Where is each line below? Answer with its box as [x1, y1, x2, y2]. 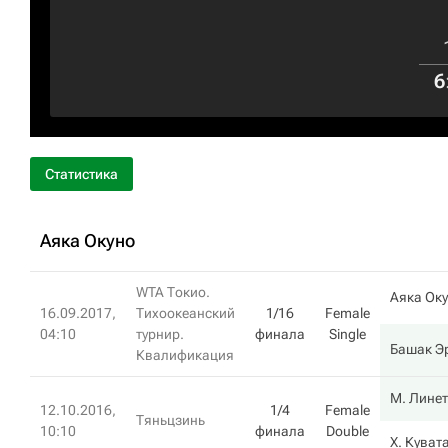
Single [329, 326, 366, 342]
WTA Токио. [136, 284, 210, 300]
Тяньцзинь [136, 412, 205, 428]
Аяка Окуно [40, 230, 135, 251]
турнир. [136, 326, 184, 342]
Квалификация [136, 347, 234, 363]
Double [326, 423, 369, 439]
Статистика [45, 166, 118, 182]
